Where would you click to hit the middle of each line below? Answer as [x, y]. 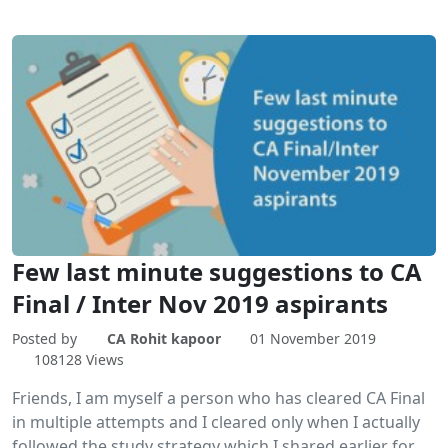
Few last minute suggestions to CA [217, 272]
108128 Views [78, 360]
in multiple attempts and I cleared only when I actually [216, 422]
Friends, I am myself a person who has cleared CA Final [218, 398]
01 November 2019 [313, 339]
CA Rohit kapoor [163, 339]
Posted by [46, 339]
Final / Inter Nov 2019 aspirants [200, 304]
